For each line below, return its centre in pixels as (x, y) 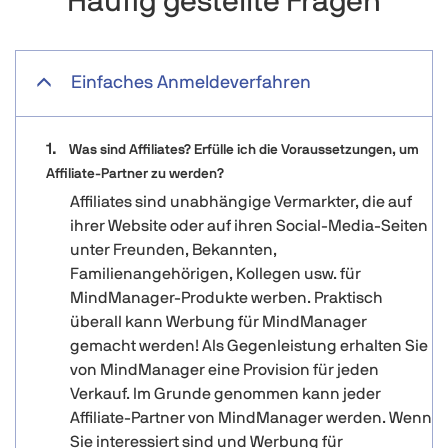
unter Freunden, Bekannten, (173, 249)
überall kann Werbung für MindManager (218, 321)
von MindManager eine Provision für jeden (224, 369)
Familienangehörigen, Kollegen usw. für (215, 273)
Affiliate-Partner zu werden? (135, 173)
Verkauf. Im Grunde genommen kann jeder (225, 393)
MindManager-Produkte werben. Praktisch (226, 297)
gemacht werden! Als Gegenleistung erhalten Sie (249, 345)
